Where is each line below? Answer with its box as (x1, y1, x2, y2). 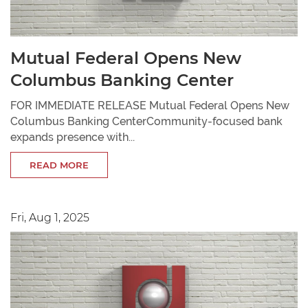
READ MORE (30, 159, 89, 171)
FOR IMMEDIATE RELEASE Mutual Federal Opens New (10, 99, 289, 113)
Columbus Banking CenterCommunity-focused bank (10, 115, 283, 129)
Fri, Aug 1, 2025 (10, 211, 89, 225)
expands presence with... (10, 131, 135, 144)
